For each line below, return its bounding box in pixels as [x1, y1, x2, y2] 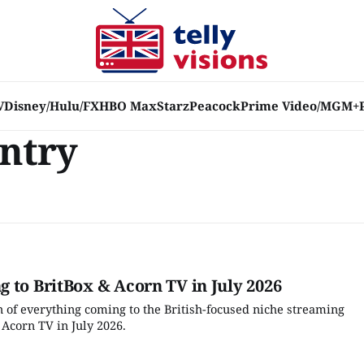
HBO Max [99, 97, 157, 114]
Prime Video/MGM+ [240, 97, 359, 114]
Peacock [189, 97, 240, 114]
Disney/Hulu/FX [4, 97, 99, 114]
